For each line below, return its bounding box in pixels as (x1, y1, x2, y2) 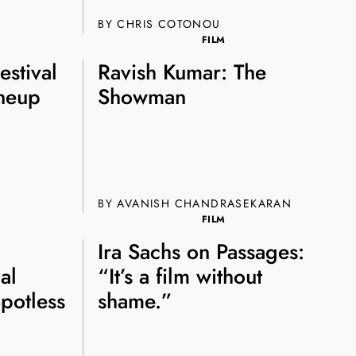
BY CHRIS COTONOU (98, 15, 221, 32)
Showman (98, 82, 187, 113)
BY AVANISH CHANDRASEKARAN (98, 195, 292, 211)
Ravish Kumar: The (98, 57, 267, 88)
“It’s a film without (98, 261, 263, 292)
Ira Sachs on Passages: (98, 237, 305, 268)
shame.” (98, 286, 173, 317)
